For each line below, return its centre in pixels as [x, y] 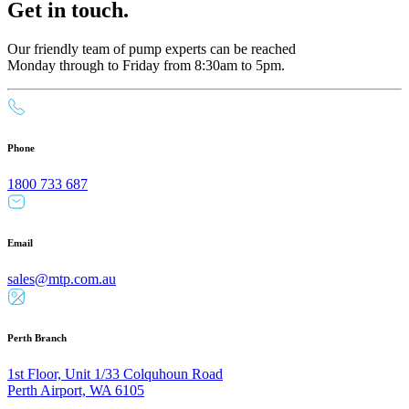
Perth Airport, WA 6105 [76, 390]
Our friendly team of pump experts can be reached [152, 48]
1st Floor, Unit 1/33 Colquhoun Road [115, 373]
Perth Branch [37, 337]
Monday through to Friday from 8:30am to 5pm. [146, 65]
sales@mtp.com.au [62, 278]
